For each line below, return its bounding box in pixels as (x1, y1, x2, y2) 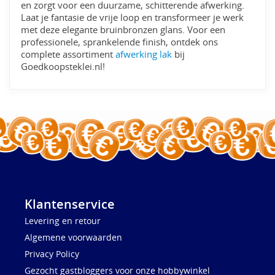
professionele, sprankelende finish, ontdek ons (21, 36, 219, 48)
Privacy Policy (25, 248, 79, 260)
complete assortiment (21, 48, 116, 61)
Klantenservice (25, 196, 115, 213)
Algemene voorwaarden (25, 231, 122, 244)
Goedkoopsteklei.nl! (21, 61, 106, 73)
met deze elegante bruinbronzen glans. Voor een (21, 24, 226, 36)
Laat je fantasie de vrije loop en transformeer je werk (21, 12, 244, 24)
